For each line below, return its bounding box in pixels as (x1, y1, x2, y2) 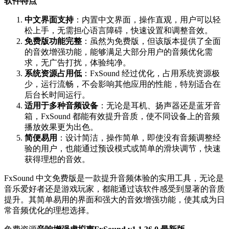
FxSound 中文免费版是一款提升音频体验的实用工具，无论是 (4, 173, 224, 182)
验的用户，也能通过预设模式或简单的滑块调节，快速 (25, 144, 221, 153)
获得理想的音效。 (25, 154, 90, 164)
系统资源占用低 (25, 68, 82, 78)
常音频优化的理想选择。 (4, 205, 94, 215)
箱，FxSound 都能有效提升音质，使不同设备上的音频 (25, 111, 220, 121)
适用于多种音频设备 (25, 101, 98, 110)
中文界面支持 (25, 15, 74, 24)
